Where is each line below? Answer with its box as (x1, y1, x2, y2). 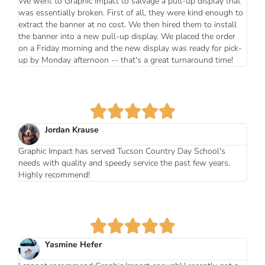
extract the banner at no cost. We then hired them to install (18, 19, 237, 31)
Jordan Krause (45, 124, 99, 136)
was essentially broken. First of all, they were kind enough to (18, 7, 244, 19)
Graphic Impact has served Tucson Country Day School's (18, 146, 226, 157)
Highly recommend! (18, 169, 91, 181)
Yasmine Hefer (45, 239, 102, 251)
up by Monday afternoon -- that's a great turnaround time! (18, 54, 234, 66)
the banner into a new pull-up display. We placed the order (18, 31, 236, 43)
